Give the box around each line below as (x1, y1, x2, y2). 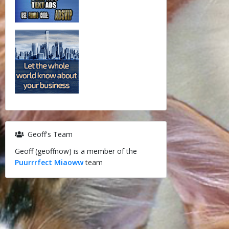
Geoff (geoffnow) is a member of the (14, 146, 137, 156)
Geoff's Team (25, 129, 73, 139)
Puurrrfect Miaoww (14, 157, 83, 167)
